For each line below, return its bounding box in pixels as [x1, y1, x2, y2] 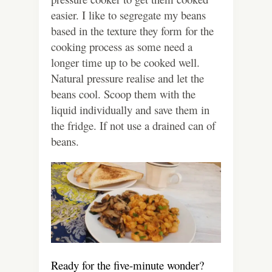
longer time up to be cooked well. [51, 55, 200, 70]
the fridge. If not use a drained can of [51, 118, 216, 134]
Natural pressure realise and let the [51, 70, 204, 86]
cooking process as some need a [51, 39, 192, 55]
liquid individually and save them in [51, 102, 209, 118]
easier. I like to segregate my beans [51, 7, 206, 23]
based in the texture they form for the [51, 23, 214, 39]
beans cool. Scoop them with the [51, 86, 195, 102]
